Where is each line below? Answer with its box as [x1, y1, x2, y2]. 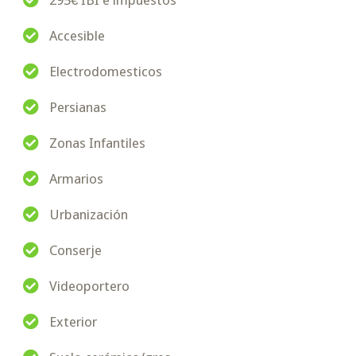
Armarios [48, 171, 103, 188]
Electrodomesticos [48, 64, 162, 80]
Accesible [48, 28, 105, 44]
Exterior [48, 314, 97, 331]
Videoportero [48, 278, 130, 295]
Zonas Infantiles [48, 135, 145, 152]
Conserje [48, 242, 102, 259]
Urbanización [48, 207, 128, 223]
